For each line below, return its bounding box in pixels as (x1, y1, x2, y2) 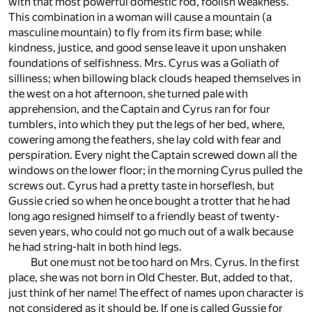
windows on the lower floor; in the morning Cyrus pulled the (8, 164, 302, 178)
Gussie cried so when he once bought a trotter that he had (8, 194, 290, 208)
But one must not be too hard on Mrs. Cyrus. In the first (31, 256, 299, 270)
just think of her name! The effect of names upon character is (8, 286, 304, 300)
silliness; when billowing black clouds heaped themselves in (8, 72, 301, 86)
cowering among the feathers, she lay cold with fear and (8, 133, 281, 147)
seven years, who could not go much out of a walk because (8, 225, 293, 239)
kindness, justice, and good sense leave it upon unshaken (8, 41, 286, 55)
